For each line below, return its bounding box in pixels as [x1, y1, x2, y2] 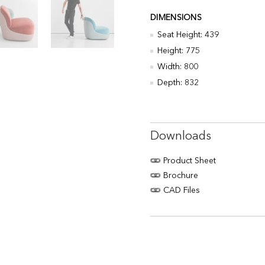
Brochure [161, 172, 198, 180]
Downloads [150, 131, 211, 143]
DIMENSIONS [150, 14, 202, 22]
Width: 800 [157, 63, 198, 71]
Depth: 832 [157, 79, 199, 87]
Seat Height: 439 [157, 31, 219, 39]
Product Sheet [161, 157, 216, 165]
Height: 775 [157, 47, 200, 55]
